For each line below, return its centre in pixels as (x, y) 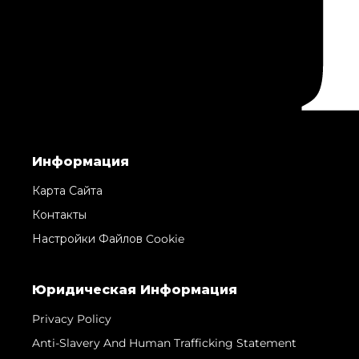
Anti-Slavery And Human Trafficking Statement (164, 343)
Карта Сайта (67, 190)
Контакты (59, 214)
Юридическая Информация (135, 289)
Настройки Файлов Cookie (108, 238)
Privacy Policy (72, 319)
